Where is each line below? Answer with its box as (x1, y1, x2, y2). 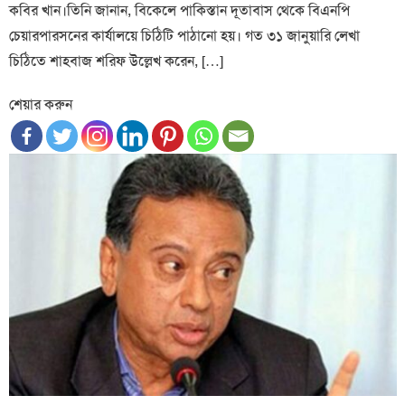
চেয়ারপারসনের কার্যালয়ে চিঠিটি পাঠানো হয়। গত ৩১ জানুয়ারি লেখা (9, 25, 361, 45)
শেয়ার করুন (9, 94, 73, 114)
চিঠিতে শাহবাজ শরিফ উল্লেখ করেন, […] (9, 51, 224, 71)
